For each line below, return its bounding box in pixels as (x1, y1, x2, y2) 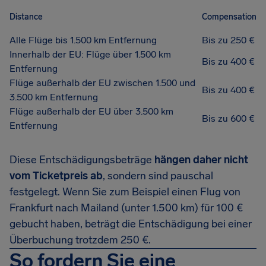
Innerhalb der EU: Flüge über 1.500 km (9, 49, 171, 60)
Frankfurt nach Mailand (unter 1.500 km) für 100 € (9, 201, 243, 214)
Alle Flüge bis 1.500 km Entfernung (9, 34, 157, 46)
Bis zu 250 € (202, 34, 255, 46)
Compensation (202, 11, 256, 22)
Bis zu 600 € (202, 113, 255, 124)
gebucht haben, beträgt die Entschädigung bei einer (9, 217, 252, 230)
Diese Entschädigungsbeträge (9, 153, 154, 166)
